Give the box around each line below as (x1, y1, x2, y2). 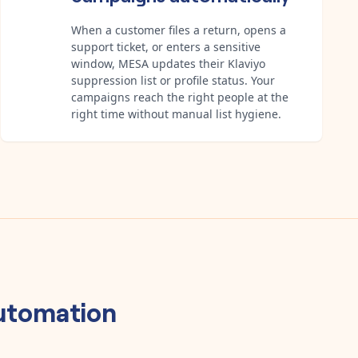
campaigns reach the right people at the (71, 89, 288, 105)
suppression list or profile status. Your (71, 72, 275, 88)
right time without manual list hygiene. (71, 105, 281, 121)
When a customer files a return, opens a (71, 22, 286, 38)
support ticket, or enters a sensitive (71, 38, 261, 54)
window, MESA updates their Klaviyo (71, 55, 265, 71)
